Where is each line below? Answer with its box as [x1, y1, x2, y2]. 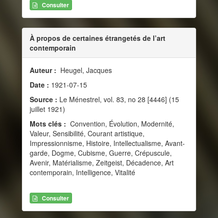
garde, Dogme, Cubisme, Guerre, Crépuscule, [30, 148, 172, 158]
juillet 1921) [30, 104, 65, 114]
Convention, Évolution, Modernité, [68, 119, 174, 129]
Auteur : [30, 65, 58, 75]
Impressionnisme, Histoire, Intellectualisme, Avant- [30, 138, 185, 148]
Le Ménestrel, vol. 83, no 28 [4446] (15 [57, 94, 179, 105]
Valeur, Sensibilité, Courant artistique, [30, 128, 145, 139]
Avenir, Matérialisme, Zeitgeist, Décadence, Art [30, 158, 174, 168]
